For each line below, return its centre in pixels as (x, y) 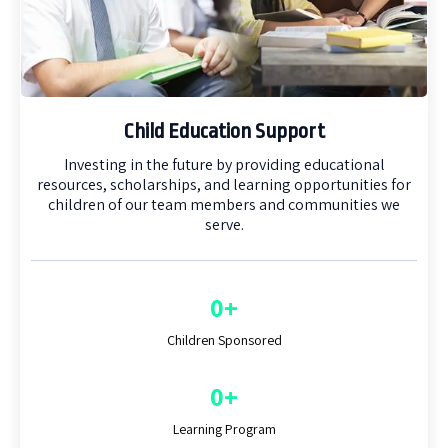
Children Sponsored (224, 339)
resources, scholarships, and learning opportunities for (224, 184)
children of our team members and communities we (224, 204)
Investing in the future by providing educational (224, 164)
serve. (224, 224)
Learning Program (224, 428)
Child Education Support (224, 130)
